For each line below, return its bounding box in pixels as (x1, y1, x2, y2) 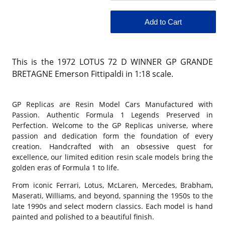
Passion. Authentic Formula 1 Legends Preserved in (12, 109, 213, 120)
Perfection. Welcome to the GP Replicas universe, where (12, 120, 213, 130)
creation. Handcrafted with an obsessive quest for (12, 141, 213, 151)
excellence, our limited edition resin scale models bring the (12, 152, 213, 162)
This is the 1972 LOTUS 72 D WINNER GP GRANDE (12, 56, 213, 67)
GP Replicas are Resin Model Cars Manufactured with (12, 99, 213, 109)
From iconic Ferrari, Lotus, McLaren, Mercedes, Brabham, (12, 180, 213, 190)
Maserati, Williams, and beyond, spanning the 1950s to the (12, 190, 213, 200)
